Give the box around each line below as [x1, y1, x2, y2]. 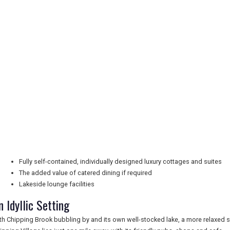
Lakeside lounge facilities [19, 180, 94, 188]
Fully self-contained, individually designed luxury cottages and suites [19, 158, 222, 165]
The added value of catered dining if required [19, 169, 152, 177]
